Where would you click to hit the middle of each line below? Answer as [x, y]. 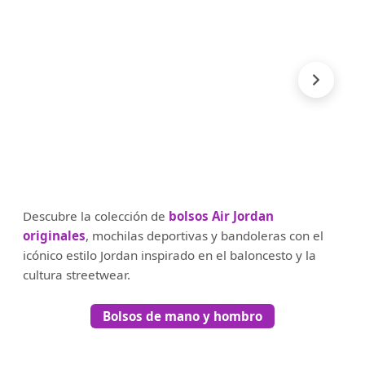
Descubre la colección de [96, 216]
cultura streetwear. [77, 275]
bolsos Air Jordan [221, 216]
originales [54, 236]
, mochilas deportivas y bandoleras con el [204, 236]
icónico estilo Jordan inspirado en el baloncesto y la [169, 255]
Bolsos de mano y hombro [182, 317]
